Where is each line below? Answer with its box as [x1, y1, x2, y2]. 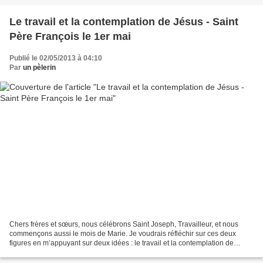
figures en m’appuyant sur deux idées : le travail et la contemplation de [9, 239, 234, 248]
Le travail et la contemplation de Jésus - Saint [9, 15, 238, 28]
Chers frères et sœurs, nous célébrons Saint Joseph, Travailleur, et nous [9, 220, 238, 229]
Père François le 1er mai [9, 30, 131, 42]
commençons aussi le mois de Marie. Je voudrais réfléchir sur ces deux [9, 230, 236, 238]
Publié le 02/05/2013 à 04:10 [9, 53, 102, 62]
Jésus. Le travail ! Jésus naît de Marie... [9, 248, 134, 257]
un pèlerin [23, 63, 56, 72]
